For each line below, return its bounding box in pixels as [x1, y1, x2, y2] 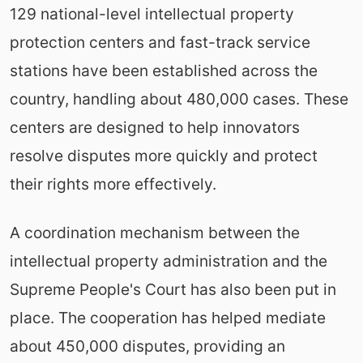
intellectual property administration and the [9, 250, 327, 271]
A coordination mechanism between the [9, 222, 300, 242]
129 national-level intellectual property [9, 3, 294, 23]
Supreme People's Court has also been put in [9, 279, 336, 299]
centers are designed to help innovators [9, 117, 300, 137]
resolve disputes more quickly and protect [9, 145, 318, 165]
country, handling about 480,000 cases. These [9, 88, 348, 109]
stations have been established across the [9, 60, 318, 80]
